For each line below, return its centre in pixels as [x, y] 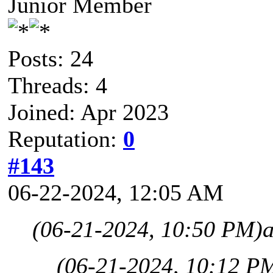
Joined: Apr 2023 [88, 112]
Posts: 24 [51, 58]
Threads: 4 [58, 85]
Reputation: [66, 139]
